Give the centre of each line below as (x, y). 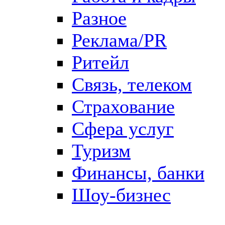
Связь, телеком (132, 84)
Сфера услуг (123, 128)
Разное (99, 18)
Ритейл (100, 62)
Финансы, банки (138, 173)
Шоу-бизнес (121, 195)
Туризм (101, 150)
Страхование (123, 106)
